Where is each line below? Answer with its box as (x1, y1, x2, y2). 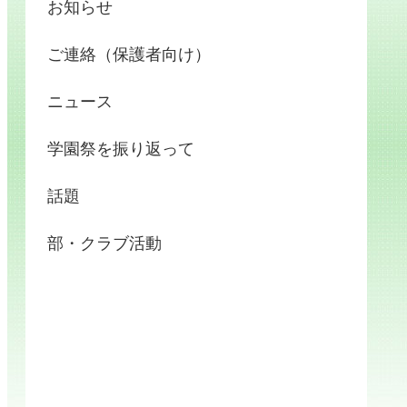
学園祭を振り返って (47, 140, 194, 159)
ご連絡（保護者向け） (47, 45, 211, 65)
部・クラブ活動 (47, 234, 162, 253)
